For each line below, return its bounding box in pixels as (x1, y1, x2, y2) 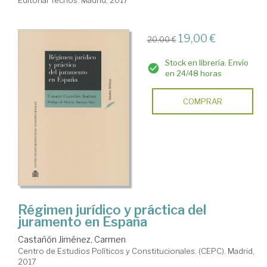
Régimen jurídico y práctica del (18, 202, 206, 218)
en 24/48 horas (164, 69, 222, 79)
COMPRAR (182, 97, 222, 107)
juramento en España (18, 214, 147, 230)
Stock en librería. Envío (164, 58, 249, 68)
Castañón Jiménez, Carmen (18, 234, 126, 245)
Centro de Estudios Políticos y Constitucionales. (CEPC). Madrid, (18, 246, 254, 256)
